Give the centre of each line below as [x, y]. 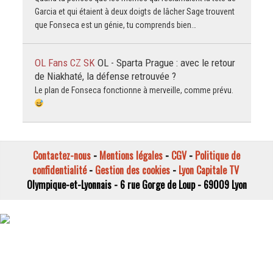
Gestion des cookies [132, 170]
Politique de [218, 156]
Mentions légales [131, 156]
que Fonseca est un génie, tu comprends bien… [115, 25]
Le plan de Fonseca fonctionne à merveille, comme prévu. [134, 90]
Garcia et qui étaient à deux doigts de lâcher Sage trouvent [134, 11]
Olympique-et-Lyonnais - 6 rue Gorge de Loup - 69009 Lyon [136, 185]
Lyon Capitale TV [208, 170]
